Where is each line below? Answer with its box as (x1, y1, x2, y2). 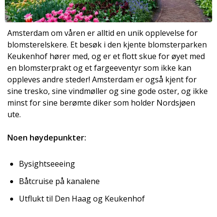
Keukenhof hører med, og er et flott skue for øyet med (7, 51, 205, 62)
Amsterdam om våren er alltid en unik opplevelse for (7, 28, 198, 39)
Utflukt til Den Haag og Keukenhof (19, 193, 145, 204)
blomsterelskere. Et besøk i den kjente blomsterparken (7, 39, 207, 50)
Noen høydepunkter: (7, 132, 86, 143)
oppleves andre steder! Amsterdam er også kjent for (7, 74, 197, 85)
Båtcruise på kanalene (19, 176, 100, 187)
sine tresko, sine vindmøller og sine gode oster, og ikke (7, 86, 208, 97)
